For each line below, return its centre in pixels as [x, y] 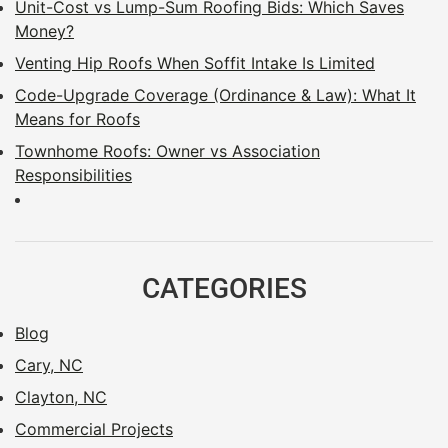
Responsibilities [73, 174]
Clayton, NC [61, 396]
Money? [44, 30]
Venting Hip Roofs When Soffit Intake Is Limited [195, 62]
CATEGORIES [224, 288]
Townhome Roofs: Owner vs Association [167, 150]
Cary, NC [49, 364]
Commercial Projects [94, 428]
